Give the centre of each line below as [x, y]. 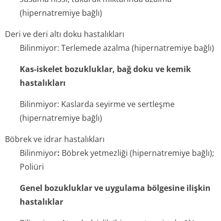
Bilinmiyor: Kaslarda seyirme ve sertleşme [97, 104]
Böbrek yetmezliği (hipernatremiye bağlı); [137, 153]
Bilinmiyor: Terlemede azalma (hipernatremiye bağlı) [117, 48]
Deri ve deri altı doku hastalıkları [65, 34]
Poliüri [32, 167]
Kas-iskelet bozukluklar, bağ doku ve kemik [105, 69]
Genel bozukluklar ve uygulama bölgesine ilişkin [115, 188]
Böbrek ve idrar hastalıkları [55, 139]
